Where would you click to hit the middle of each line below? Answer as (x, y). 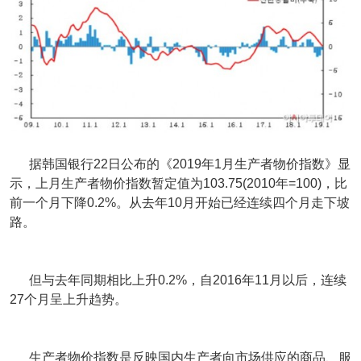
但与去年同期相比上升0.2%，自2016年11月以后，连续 (178, 280)
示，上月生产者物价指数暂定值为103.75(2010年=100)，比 (178, 183)
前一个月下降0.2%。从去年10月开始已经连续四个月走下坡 (180, 203)
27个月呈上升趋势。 (68, 299)
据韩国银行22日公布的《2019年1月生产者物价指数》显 (180, 164)
